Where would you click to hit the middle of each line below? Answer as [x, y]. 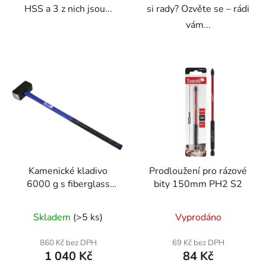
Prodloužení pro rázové [198, 171]
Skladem [52, 217]
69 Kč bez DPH [198, 243]
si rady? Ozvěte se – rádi [198, 9]
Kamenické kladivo [68, 171]
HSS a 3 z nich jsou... [68, 9]
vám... [198, 25]
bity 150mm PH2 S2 [198, 184]
